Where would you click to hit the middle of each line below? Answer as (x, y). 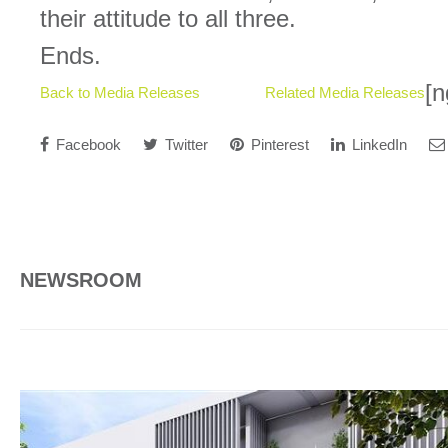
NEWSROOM (81, 280)
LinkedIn (377, 144)
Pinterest (278, 144)
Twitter (184, 144)
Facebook (86, 144)
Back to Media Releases (120, 92)
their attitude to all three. (168, 18)
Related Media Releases (345, 92)
